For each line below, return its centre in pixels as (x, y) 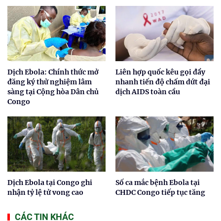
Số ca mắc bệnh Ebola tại (158, 182)
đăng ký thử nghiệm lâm (50, 82)
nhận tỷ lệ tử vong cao (45, 192)
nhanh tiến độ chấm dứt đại (163, 82)
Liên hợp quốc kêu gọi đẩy (160, 72)
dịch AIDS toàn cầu (148, 92)
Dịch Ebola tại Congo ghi (50, 182)
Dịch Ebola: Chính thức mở (53, 72)
